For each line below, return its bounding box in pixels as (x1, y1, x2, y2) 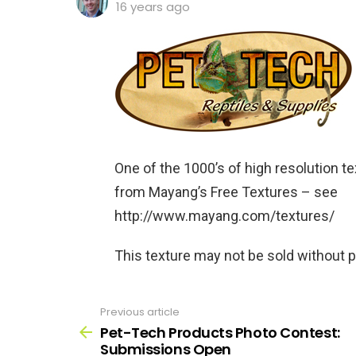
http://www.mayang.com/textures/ (114, 207, 335, 225)
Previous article (100, 304, 180, 320)
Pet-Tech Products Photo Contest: (100, 322, 340, 342)
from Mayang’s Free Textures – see (114, 184, 338, 201)
